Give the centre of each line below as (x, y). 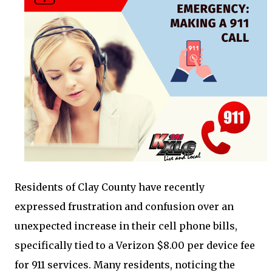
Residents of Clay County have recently (110, 187)
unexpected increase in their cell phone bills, (126, 226)
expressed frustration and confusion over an (124, 206)
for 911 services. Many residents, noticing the (125, 265)
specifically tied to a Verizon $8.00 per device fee (135, 245)
